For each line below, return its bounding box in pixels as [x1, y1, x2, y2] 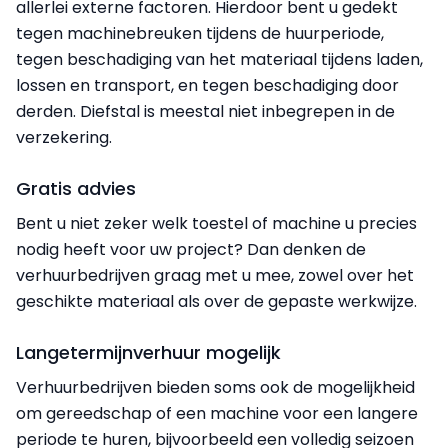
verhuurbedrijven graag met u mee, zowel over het [16, 263, 414, 287]
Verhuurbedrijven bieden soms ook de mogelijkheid [16, 375, 415, 399]
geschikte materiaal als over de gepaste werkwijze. [16, 289, 417, 313]
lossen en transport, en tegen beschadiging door [16, 73, 399, 97]
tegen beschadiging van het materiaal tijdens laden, [16, 47, 423, 71]
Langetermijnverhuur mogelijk [16, 339, 281, 365]
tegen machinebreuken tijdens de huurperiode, [16, 21, 384, 45]
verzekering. [16, 125, 112, 149]
